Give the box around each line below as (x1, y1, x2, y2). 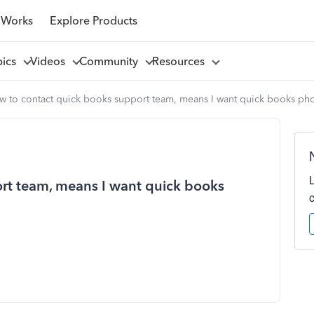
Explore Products (49, 13, 137, 27)
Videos (29, 54, 71, 68)
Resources (151, 54, 210, 68)
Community (78, 54, 144, 68)
